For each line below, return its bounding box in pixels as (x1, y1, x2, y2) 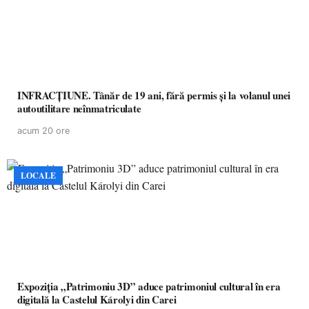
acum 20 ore (17, 126, 70, 136)
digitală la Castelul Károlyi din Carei (17, 292, 177, 307)
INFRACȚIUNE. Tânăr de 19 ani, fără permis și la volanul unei (17, 88, 290, 103)
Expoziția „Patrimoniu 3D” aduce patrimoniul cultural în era (17, 279, 281, 294)
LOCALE (21, 170, 56, 181)
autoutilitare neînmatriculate (17, 101, 141, 116)
